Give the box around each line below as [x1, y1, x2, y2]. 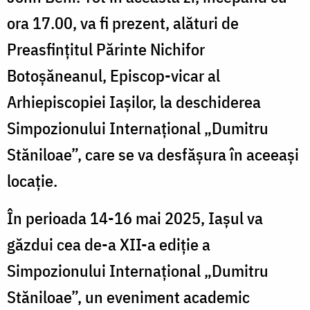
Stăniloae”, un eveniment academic [7, 285, 250, 308]
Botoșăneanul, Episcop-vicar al [7, 64, 220, 86]
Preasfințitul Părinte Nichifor [7, 37, 205, 60]
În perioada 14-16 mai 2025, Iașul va [7, 206, 263, 229]
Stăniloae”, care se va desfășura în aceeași [7, 143, 299, 165]
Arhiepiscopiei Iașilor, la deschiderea [7, 90, 261, 113]
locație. [7, 169, 57, 192]
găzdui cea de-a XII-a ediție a [7, 232, 210, 255]
